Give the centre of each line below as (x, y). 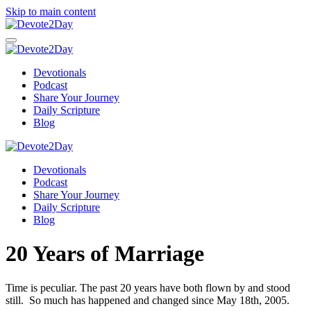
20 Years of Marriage (105, 254)
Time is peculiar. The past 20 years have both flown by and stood (148, 287)
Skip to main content (51, 11)
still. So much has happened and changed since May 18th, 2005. (148, 300)
